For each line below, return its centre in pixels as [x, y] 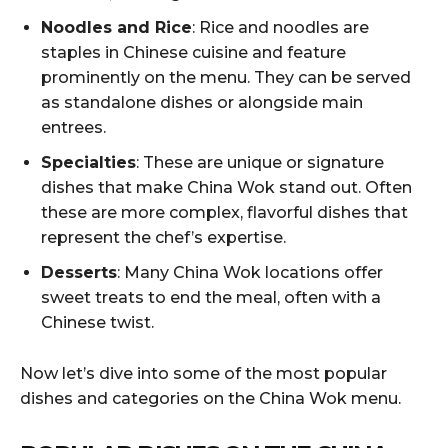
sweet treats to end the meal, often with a [211, 297]
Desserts [79, 272]
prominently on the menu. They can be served [226, 77]
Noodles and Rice [116, 27]
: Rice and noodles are [280, 27]
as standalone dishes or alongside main [202, 102]
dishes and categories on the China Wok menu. [210, 398]
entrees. [73, 127]
